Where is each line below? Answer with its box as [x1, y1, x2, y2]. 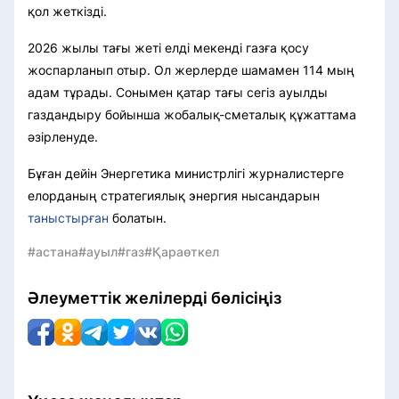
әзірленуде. [28, 129, 98, 145]
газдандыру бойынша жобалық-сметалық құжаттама [28, 107, 356, 123]
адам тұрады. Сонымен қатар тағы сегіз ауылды [28, 85, 328, 101]
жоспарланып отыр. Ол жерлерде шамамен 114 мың [28, 62, 354, 78]
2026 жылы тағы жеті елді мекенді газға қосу [28, 40, 309, 56]
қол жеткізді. [28, 4, 107, 20]
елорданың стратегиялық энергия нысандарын [28, 188, 320, 204]
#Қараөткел [144, 244, 219, 260]
